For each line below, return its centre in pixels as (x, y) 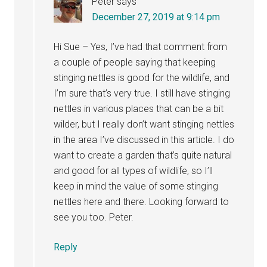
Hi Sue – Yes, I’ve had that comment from (141, 47)
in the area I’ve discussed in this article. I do (144, 140)
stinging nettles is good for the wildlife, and (142, 78)
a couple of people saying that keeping (135, 62)
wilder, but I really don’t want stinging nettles (144, 124)
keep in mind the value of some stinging (136, 186)
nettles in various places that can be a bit (139, 109)
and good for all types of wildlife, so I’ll (133, 171)
